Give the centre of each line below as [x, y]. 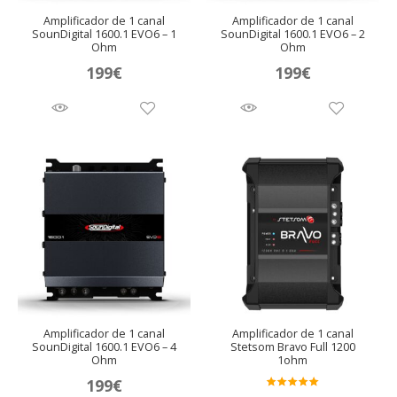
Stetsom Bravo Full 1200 [292, 346]
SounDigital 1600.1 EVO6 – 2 [292, 34]
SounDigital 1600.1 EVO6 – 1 [105, 34]
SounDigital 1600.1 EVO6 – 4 [105, 346]
